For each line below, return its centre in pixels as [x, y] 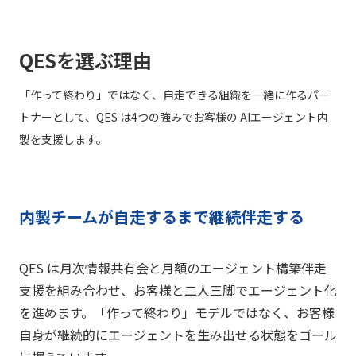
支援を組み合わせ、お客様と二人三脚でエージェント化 [178, 290]
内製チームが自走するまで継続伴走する [162, 217]
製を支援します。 [63, 139]
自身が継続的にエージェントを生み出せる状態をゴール [178, 334]
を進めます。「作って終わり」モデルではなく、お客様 [177, 312]
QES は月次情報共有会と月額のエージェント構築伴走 [173, 267]
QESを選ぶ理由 [85, 60]
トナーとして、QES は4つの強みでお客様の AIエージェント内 [174, 117]
